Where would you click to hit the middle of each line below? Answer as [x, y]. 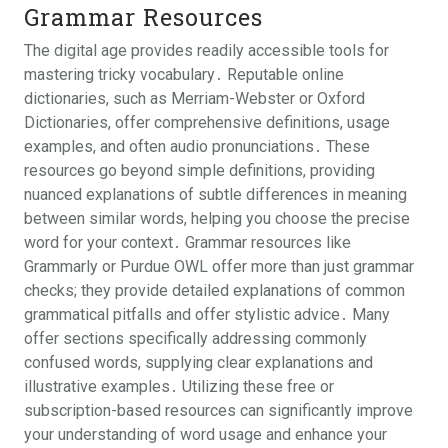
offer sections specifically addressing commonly [195, 338]
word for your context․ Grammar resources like [187, 242]
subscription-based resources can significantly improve [218, 410]
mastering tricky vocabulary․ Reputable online [184, 74]
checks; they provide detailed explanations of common [214, 290]
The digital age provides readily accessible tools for [206, 50]
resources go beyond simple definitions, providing [199, 170]
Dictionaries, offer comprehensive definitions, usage [207, 122]
